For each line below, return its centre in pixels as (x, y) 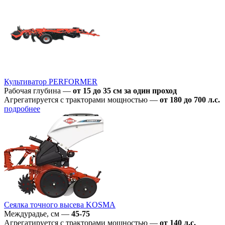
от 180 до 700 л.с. (190, 99)
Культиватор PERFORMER (51, 81)
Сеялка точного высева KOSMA (60, 204)
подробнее (22, 108)
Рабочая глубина (32, 90)
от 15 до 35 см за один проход (125, 90)
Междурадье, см (32, 213)
